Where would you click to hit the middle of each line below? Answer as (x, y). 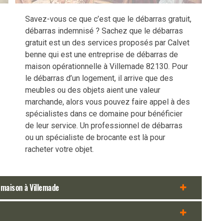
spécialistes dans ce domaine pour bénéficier (104, 113)
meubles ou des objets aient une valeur (93, 90)
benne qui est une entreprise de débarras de (102, 54)
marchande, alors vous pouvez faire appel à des (108, 102)
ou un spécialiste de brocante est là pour (95, 137)
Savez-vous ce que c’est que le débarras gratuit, (108, 19)
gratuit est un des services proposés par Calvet (107, 42)
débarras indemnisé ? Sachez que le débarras (104, 31)
